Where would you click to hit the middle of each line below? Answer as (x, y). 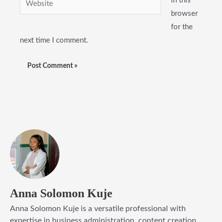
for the (182, 27)
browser (184, 13)
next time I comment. (54, 40)
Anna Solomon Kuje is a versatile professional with (98, 208)
